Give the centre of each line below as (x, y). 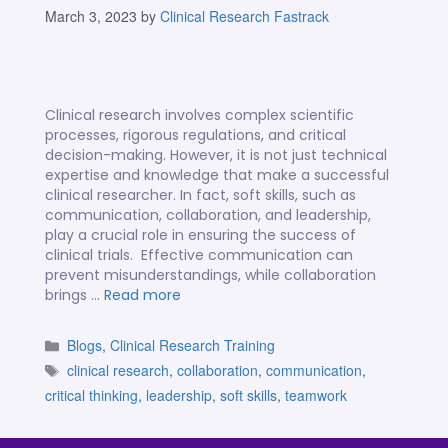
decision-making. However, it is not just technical (216, 155)
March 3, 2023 (91, 16)
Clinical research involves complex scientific (199, 115)
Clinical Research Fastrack (244, 16)
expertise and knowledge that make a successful (217, 175)
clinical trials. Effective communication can (199, 255)
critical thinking (91, 395)
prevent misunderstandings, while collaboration (210, 275)
